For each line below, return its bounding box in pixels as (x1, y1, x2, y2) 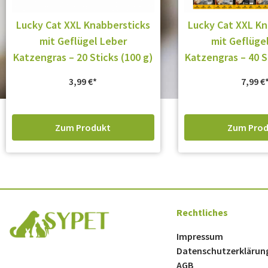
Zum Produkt (55, 121, 111, 133)
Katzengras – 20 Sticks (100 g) (13, 50, 153, 65)
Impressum (176, 230, 223, 242)
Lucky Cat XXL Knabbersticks (16, 18, 150, 32)
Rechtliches (176, 206, 228, 218)
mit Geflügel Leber (39, 34, 127, 48)
